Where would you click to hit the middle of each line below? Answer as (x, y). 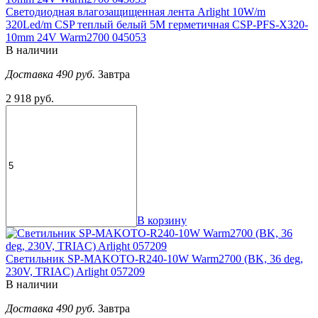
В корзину (162, 220)
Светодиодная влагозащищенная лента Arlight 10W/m (136, 11)
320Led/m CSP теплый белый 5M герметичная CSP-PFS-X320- (157, 24)
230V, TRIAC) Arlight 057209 (75, 271)
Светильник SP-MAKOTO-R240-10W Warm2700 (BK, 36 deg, (154, 258)
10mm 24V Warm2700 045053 (76, 37)
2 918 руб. (30, 98)
